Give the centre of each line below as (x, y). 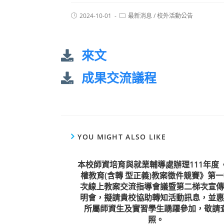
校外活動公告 (175, 16)
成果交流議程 (119, 77)
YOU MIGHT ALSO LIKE (122, 137)
